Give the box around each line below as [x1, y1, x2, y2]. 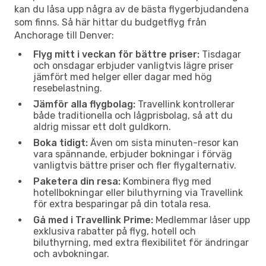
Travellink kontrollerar [135, 98, 235, 110]
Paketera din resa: [33, 175, 121, 187]
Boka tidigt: [33, 137, 88, 148]
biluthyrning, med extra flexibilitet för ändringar [33, 236, 249, 248]
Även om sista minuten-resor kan [88, 137, 239, 148]
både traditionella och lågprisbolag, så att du [33, 109, 233, 121]
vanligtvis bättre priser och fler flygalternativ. [33, 159, 236, 171]
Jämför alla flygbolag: [33, 98, 135, 110]
